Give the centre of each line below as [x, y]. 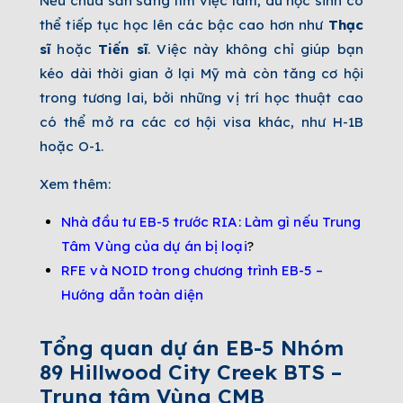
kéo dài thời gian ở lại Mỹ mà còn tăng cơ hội [201, 73]
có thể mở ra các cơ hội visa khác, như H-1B [201, 121]
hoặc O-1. [72, 146]
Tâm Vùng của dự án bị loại [154, 246]
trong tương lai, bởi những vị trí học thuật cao [201, 97]
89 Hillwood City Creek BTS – [191, 372]
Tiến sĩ [123, 49]
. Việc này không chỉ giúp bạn [255, 49]
